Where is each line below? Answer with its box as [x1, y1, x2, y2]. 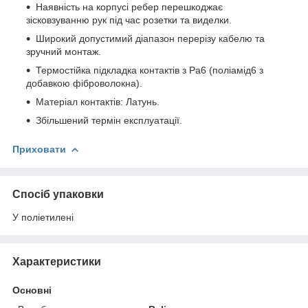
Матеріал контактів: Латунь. [36, 96, 159, 107]
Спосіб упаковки [12, 188, 104, 200]
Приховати [12, 143, 66, 155]
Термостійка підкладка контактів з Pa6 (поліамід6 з [36, 64, 263, 76]
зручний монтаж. [26, 45, 101, 57]
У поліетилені [12, 211, 74, 223]
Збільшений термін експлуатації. [36, 114, 182, 126]
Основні [12, 284, 52, 296]
